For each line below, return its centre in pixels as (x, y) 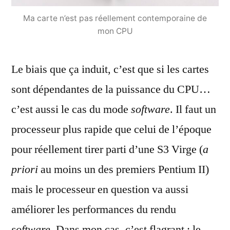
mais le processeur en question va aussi (100, 189)
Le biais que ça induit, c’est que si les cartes (110, 69)
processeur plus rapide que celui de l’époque (111, 129)
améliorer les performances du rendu (94, 209)
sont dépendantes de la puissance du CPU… (111, 89)
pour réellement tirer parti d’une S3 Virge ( (107, 149)
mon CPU (115, 31)
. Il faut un (193, 109)
